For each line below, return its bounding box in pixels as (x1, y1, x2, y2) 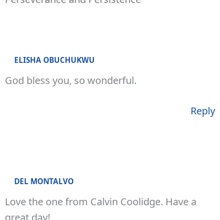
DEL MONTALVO (14, 176, 74, 186)
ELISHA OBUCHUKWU (14, 55, 95, 65)
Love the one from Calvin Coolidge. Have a (5, 194, 196, 208)
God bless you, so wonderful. (5, 73, 137, 87)
